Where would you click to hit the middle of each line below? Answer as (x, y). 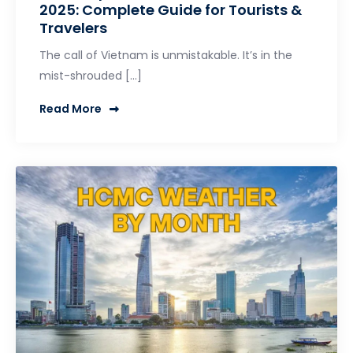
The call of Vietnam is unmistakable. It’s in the (166, 55)
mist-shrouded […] (91, 75)
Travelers (73, 28)
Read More (71, 109)
